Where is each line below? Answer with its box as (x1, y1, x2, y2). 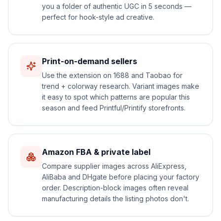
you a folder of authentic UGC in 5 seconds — (42, 2, 191, 11)
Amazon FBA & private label (42, 147, 150, 157)
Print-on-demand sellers (42, 56, 137, 67)
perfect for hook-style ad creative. (42, 13, 154, 22)
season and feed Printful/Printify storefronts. (42, 104, 185, 112)
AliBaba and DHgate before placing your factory (42, 173, 199, 182)
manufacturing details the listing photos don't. (42, 194, 189, 203)
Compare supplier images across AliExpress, (42, 162, 186, 171)
